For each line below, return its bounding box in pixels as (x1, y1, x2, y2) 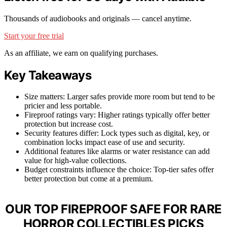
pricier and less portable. (24, 101, 102, 110)
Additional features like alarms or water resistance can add (24, 147, 210, 156)
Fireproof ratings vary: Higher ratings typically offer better (24, 110, 210, 120)
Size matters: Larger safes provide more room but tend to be (24, 92, 215, 101)
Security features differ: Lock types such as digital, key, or (24, 129, 209, 138)
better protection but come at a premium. (24, 174, 153, 183)
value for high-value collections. (24, 156, 127, 165)
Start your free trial (4, 31, 64, 40)
